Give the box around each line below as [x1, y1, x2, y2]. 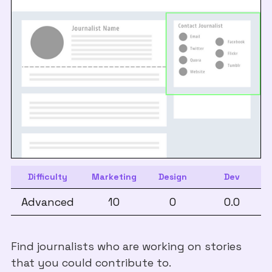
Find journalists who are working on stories [11, 239, 242, 253]
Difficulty [28, 171, 68, 182]
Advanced [21, 194, 75, 209]
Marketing [91, 171, 137, 182]
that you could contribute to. [11, 255, 171, 270]
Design [158, 171, 188, 182]
